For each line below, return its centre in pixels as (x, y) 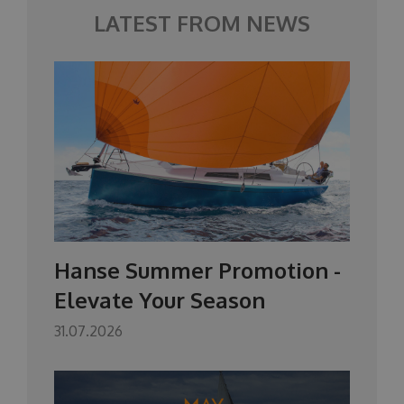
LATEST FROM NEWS (202, 23)
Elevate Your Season (160, 300)
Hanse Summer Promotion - (197, 270)
